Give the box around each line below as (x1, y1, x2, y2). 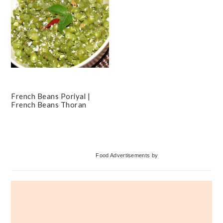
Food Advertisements (96, 152, 150, 158)
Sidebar (10, 162, 59, 178)
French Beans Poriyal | (11, 91, 91, 101)
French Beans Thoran (11, 100, 87, 109)
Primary (10, 139, 62, 155)
